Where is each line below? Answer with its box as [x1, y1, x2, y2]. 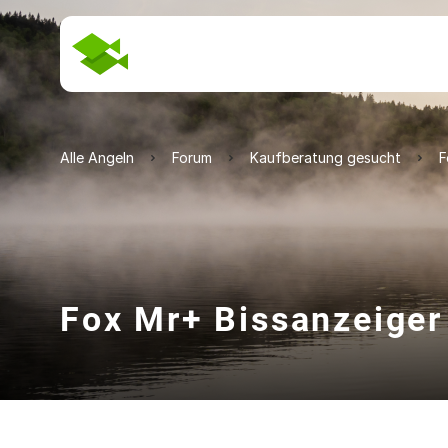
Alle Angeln [60, 149, 134, 166]
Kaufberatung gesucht [250, 149, 401, 166]
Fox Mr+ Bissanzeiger [60, 299, 443, 339]
